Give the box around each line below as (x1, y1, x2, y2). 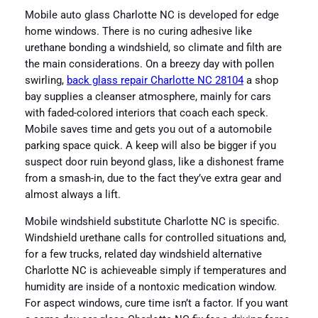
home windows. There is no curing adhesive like (24, 26, 252, 38)
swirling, (24, 75, 67, 87)
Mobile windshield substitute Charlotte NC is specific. (24, 216, 280, 228)
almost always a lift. (24, 189, 121, 202)
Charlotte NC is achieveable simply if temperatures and (24, 265, 286, 277)
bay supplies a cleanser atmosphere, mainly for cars (24, 91, 271, 104)
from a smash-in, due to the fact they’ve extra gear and (24, 172, 281, 185)
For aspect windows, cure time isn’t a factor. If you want (24, 297, 288, 309)
